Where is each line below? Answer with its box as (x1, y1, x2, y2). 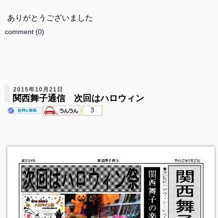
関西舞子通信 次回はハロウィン (12, 93, 144, 103)
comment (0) (4, 27, 44, 36)
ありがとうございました (7, 13, 93, 22)
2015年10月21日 (13, 86, 63, 93)
